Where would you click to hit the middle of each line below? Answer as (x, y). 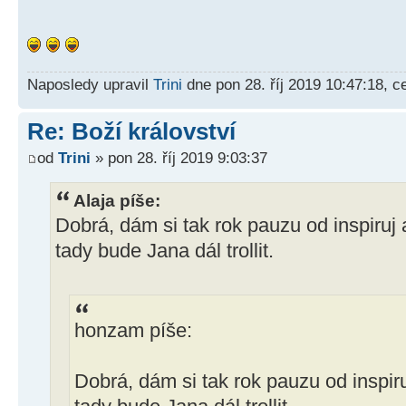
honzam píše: (133, 331)
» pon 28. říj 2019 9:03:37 (179, 158)
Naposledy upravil (90, 84)
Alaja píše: (117, 201)
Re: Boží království (131, 131)
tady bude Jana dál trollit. (164, 251)
